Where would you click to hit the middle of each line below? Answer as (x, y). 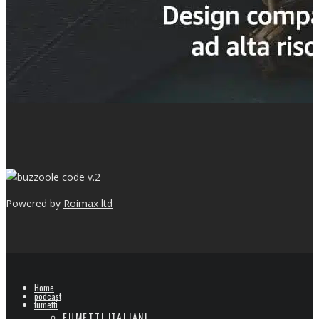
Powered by (35, 203)
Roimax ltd (88, 203)
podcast (48, 296)
